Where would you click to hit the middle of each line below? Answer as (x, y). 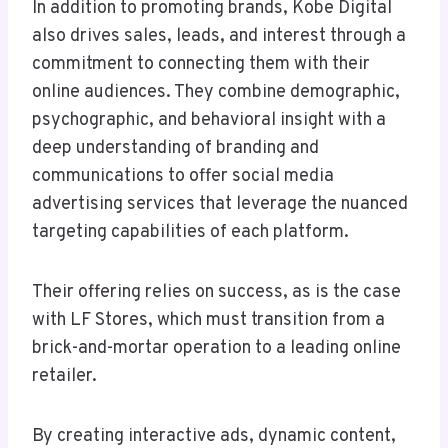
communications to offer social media (183, 177)
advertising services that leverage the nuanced (220, 205)
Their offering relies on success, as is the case (216, 293)
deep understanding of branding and (175, 149)
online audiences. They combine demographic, (216, 93)
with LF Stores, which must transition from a (208, 321)
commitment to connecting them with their (201, 65)
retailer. (64, 377)
